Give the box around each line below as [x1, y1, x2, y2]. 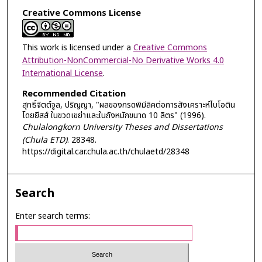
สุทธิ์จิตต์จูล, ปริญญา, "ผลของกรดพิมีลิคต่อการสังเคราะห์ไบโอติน [22, 98, 235, 111]
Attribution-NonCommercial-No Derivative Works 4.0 [22, 54, 224, 67]
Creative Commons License [22, 6, 141, 20]
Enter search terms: [15, 210, 91, 223]
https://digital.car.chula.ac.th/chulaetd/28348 [22, 145, 189, 158]
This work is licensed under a [22, 41, 133, 54]
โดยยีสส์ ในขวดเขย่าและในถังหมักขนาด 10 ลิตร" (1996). [22, 109, 206, 122]
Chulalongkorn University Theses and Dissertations [22, 120, 223, 133]
